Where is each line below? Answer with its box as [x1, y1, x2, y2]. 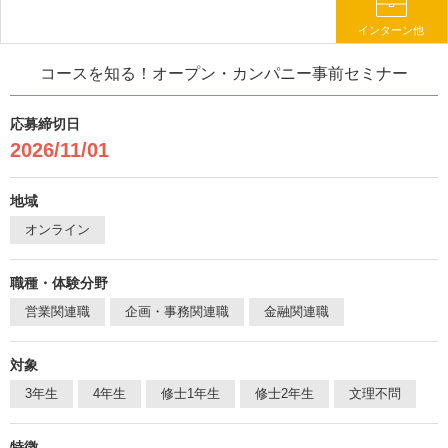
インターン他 [358, 24, 425, 36]
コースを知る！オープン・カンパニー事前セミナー [40, 65, 408, 82]
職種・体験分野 [10, 275, 108, 291]
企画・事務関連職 [125, 304, 229, 319]
